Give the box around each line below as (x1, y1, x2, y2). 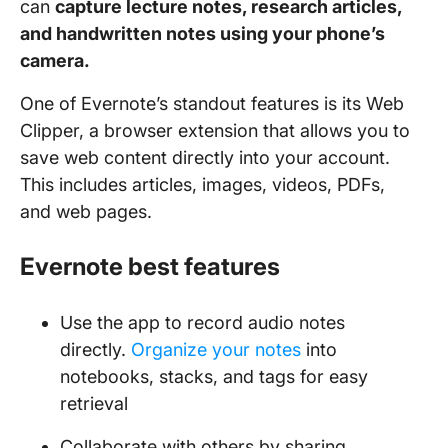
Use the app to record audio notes (60, 312, 345, 333)
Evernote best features (20, 252, 280, 281)
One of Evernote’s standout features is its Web (20, 93, 404, 114)
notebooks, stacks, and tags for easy (60, 366, 368, 387)
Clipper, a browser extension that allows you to (20, 120, 410, 141)
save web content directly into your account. (20, 147, 390, 168)
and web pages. (20, 201, 157, 222)
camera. (20, 50, 94, 71)
